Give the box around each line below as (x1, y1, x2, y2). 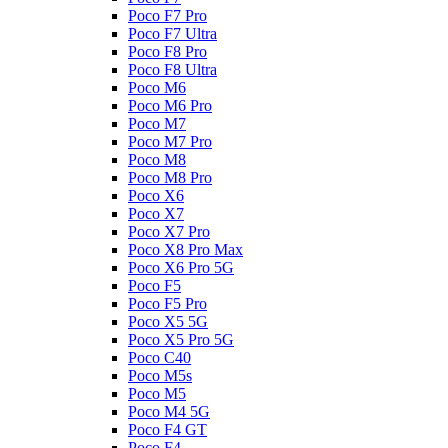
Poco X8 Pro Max (128, 241, 243, 258)
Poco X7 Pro (128, 223, 210, 240)
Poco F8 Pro (128, 43, 207, 60)
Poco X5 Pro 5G (128, 331, 234, 348)
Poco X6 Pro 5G (128, 259, 234, 276)
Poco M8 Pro (128, 169, 212, 186)
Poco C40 (128, 349, 191, 366)
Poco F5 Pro (128, 295, 207, 312)
